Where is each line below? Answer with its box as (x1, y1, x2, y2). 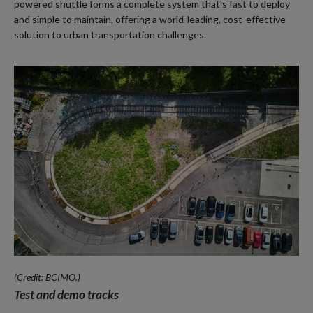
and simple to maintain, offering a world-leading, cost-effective (14, 13, 286, 25)
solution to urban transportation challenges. (14, 28, 206, 41)
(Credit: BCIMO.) (14, 270, 80, 283)
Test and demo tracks (14, 286, 119, 302)
